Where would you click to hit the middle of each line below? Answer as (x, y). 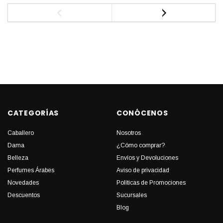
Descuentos (24, 195)
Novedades (23, 183)
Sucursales (132, 195)
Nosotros (129, 133)
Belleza (18, 158)
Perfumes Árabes (31, 170)
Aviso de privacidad (143, 170)
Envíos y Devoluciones (147, 158)
